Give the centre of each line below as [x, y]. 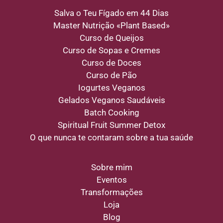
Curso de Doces [111, 63]
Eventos [111, 180]
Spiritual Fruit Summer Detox [111, 125]
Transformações [111, 192]
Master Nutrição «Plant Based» [111, 25]
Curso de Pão [111, 75]
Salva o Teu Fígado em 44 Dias [111, 13]
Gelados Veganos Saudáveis [111, 100]
